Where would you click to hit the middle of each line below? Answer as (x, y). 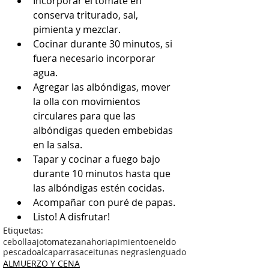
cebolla (17, 242)
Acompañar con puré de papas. (104, 202)
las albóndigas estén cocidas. (99, 188)
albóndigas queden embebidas (104, 130)
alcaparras (58, 252)
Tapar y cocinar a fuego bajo (98, 159)
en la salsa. (58, 145)
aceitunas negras (114, 252)
